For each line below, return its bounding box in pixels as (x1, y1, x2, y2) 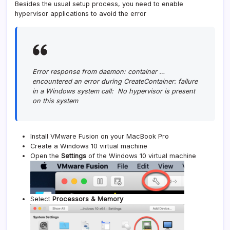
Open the (30, 151, 61, 160)
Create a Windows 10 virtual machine (30, 142, 147, 150)
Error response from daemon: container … (32, 67, 165, 75)
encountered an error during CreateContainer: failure (32, 77, 198, 85)
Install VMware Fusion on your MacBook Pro (30, 132, 169, 140)
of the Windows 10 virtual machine (86, 151, 196, 160)
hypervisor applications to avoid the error (15, 9, 146, 17)
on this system (32, 97, 78, 105)
